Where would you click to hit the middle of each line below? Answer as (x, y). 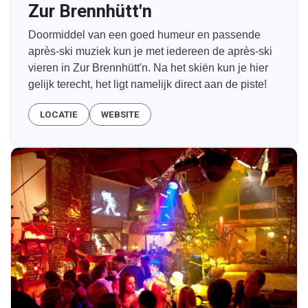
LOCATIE (59, 115)
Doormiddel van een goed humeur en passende (144, 35)
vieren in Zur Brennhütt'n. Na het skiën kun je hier (148, 68)
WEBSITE (120, 115)
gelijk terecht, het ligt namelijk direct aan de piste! (147, 85)
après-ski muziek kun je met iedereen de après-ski (150, 52)
